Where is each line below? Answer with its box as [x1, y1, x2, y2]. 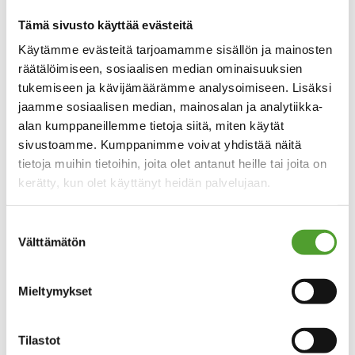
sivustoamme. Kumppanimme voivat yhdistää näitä [18, 137, 301, 151]
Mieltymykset [18, 284, 93, 298]
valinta [6, 238, 40, 252]
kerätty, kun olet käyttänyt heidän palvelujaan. [18, 175, 271, 189]
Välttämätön [18, 235, 86, 249]
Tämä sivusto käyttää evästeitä [18, 17, 193, 32]
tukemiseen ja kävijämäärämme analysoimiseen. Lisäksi [18, 80, 331, 94]
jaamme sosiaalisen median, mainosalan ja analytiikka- [18, 99, 323, 113]
